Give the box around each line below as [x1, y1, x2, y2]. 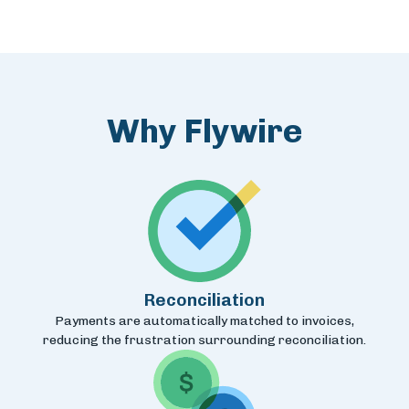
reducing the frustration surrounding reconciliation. [43, 332, 366, 349]
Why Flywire [107, 111, 302, 152]
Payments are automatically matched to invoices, [55, 313, 354, 330]
